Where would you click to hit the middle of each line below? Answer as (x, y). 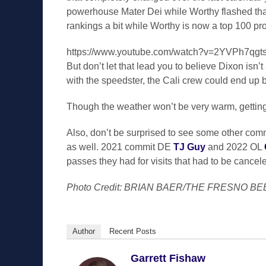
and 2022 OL (235, 147)
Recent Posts (133, 231)
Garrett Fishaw (168, 258)
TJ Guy (189, 147)
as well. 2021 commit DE (120, 147)
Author (84, 231)
